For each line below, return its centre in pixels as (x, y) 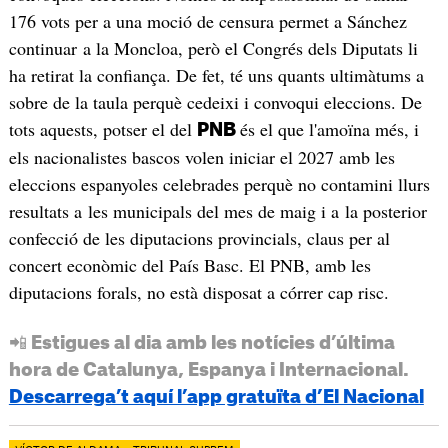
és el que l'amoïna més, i (329, 128)
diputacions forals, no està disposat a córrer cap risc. (198, 291)
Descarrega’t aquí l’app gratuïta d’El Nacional (216, 396)
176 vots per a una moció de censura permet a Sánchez (207, 20)
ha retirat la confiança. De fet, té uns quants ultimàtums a (216, 74)
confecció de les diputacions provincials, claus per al (199, 237)
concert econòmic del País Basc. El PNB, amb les (189, 264)
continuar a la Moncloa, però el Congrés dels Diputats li (213, 47)
